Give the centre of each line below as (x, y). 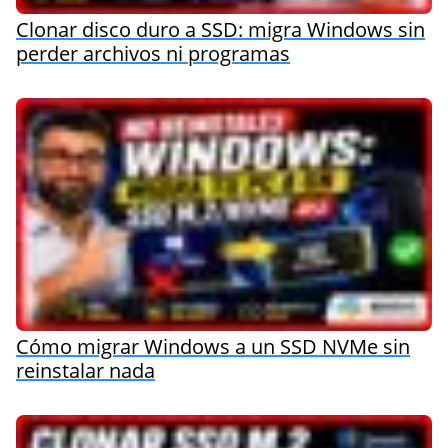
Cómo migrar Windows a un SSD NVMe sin (213, 346)
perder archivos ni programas (153, 53)
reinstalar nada (85, 370)
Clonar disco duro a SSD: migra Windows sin (220, 29)
